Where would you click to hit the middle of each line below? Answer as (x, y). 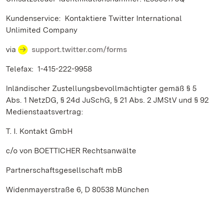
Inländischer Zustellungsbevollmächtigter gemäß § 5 (101, 88)
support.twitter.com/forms (79, 49)
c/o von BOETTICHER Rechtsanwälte (71, 151)
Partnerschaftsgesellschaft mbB (64, 170)
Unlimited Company (42, 30)
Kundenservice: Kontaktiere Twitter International (94, 18)
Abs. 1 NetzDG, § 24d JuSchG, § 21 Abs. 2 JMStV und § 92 (107, 100)
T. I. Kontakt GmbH (39, 131)
